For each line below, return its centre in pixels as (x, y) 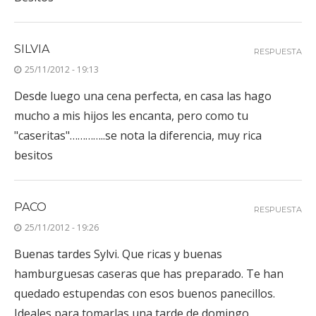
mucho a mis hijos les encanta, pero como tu (131, 115)
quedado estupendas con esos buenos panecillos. (145, 293)
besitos (34, 155)
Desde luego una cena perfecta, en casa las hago (143, 96)
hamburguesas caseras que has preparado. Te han (149, 273)
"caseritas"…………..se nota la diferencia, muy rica (138, 135)
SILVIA (32, 49)
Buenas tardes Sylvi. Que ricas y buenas (118, 254)
